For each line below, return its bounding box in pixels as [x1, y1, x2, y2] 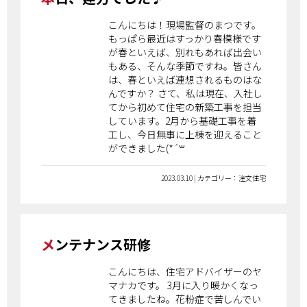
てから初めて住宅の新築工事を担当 [108, 100, 262, 114]
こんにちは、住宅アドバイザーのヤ [108, 265, 262, 279]
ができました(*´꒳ [108, 141, 186, 156]
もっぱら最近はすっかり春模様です [108, 32, 262, 46]
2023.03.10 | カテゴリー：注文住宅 [161, 173, 266, 184]
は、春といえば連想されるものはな [108, 73, 262, 87]
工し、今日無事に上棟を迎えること [108, 127, 262, 142]
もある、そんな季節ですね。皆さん [108, 59, 262, 73]
